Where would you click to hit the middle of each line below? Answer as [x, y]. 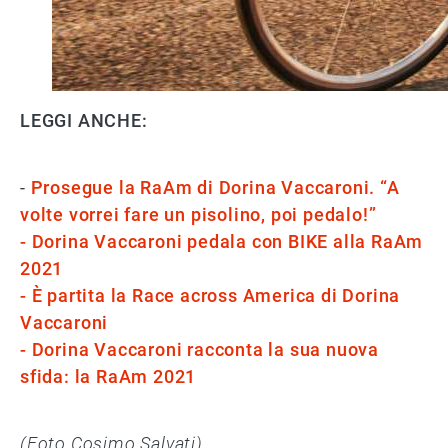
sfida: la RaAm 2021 [108, 376]
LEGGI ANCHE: [84, 120]
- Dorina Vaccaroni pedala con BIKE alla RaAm [222, 241]
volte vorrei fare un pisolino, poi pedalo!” [198, 214]
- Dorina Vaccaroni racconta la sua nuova [199, 349]
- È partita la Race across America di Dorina [210, 295]
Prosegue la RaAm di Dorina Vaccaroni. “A [215, 187]
